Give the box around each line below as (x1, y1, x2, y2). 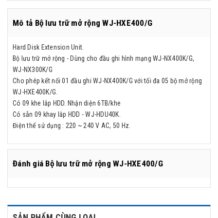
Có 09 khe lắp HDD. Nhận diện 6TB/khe (13, 99, 121, 107)
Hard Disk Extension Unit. (13, 43, 84, 51)
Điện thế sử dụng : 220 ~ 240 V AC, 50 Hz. (13, 121, 131, 129)
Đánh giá (13, 158, 46, 168)
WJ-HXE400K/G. (13, 88, 58, 96)
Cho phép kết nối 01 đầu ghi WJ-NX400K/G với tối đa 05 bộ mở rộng (13, 76, 202, 85)
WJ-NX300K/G (13, 65, 53, 73)
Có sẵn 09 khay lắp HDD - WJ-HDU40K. (13, 110, 121, 118)
